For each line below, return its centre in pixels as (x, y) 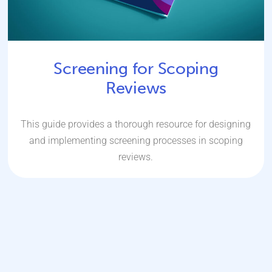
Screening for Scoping (136, 68)
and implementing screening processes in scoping (136, 140)
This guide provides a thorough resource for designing (136, 124)
